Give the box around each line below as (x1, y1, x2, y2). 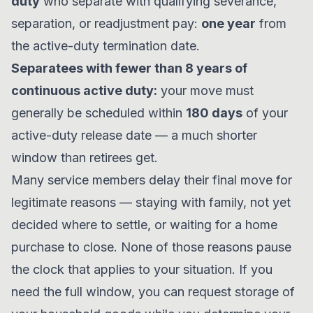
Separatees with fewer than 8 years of (11, 61, 247, 75)
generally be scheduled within (11, 105, 186, 120)
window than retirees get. (11, 150, 158, 165)
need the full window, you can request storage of (11, 284, 295, 299)
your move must (157, 83, 254, 98)
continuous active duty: (11, 83, 157, 98)
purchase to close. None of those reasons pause (11, 240, 291, 254)
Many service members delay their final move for (11, 173, 292, 187)
